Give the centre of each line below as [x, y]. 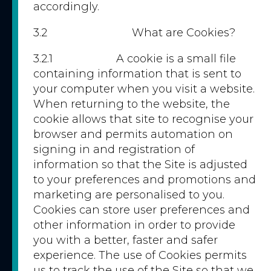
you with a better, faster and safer [126, 240]
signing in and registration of [114, 149]
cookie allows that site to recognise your [143, 119]
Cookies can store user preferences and [142, 210]
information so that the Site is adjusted [140, 165]
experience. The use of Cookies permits [140, 255]
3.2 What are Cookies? [134, 33]
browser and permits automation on [133, 134]
